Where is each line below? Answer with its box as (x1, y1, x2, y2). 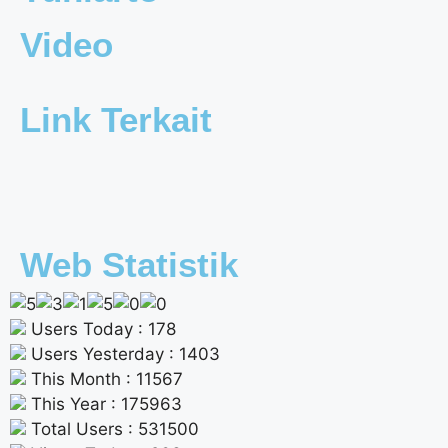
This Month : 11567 (26, 368, 183, 389)
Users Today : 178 (26, 318, 176, 339)
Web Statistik (20, 244, 238, 284)
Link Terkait (20, 99, 212, 139)
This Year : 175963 (26, 393, 182, 414)
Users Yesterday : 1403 (26, 343, 220, 364)
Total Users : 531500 (26, 418, 199, 439)
